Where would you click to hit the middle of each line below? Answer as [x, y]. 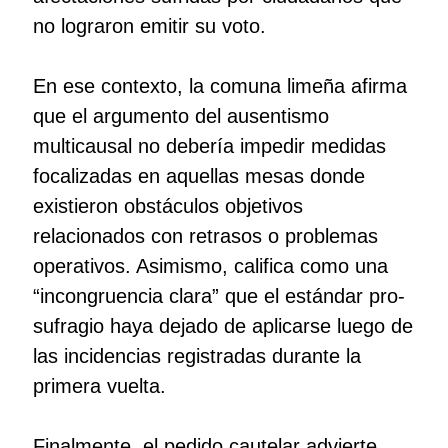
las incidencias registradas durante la [196, 356]
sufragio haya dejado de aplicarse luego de [222, 326]
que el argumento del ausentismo [180, 116]
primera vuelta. [99, 386]
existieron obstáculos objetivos [167, 206]
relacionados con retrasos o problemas [205, 236]
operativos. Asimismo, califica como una [210, 266]
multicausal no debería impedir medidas [209, 146]
